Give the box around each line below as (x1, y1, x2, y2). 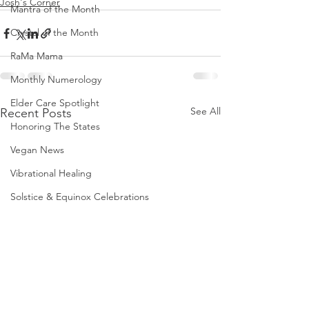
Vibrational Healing (10, 167, 92, 180)
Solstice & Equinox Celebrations (10, 190, 149, 203)
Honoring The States (10, 120, 100, 133)
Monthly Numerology (10, 73, 101, 86)
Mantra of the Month (10, 3, 100, 16)
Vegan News (10, 143, 64, 157)
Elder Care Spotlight (10, 97, 99, 110)
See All (190, 105, 221, 118)
